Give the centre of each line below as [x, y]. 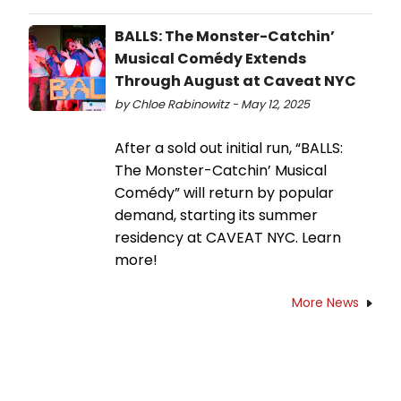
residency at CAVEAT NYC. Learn [228, 237]
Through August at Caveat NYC [235, 81]
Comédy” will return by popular [224, 192]
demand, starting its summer [216, 215]
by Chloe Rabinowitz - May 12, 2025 [212, 104]
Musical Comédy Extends [210, 58]
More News [325, 302]
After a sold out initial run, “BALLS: [229, 148]
